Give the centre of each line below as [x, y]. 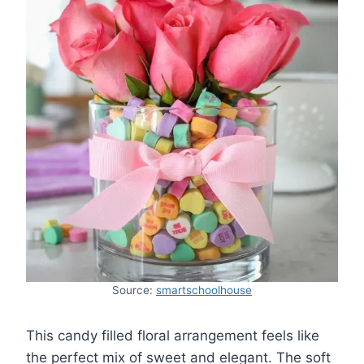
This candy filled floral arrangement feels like [173, 335]
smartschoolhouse [204, 290]
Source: [134, 290]
